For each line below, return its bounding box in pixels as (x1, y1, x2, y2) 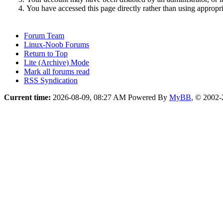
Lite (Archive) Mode (24, 58, 89, 67)
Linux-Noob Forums (24, 40, 89, 49)
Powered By (128, 93, 169, 102)
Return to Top (24, 49, 68, 58)
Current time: (4, 93, 51, 102)
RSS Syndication (24, 76, 78, 85)
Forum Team (24, 31, 64, 40)
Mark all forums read (24, 67, 90, 76)
